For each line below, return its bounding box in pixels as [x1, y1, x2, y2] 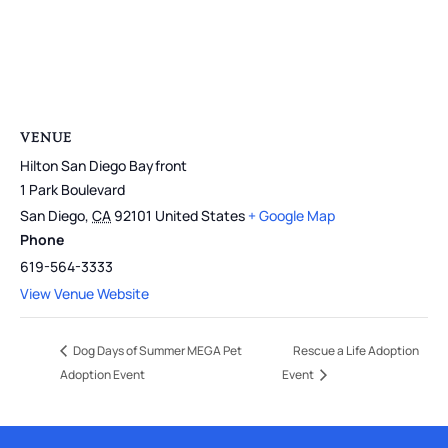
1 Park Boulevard [20, 179, 125, 199]
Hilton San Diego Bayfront [20, 155, 187, 175]
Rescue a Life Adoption [293, 341, 420, 359]
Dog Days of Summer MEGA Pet [71, 341, 242, 359]
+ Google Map [248, 205, 335, 225]
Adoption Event [60, 366, 145, 384]
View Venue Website [20, 283, 149, 303]
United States [155, 205, 245, 225]
